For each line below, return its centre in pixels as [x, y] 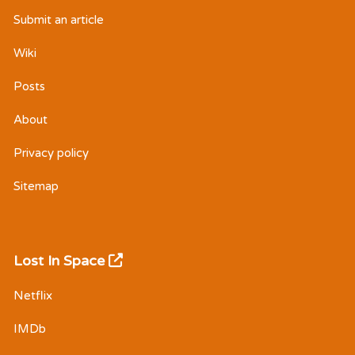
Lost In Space [61, 261]
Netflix [33, 296]
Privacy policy [51, 153]
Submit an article [59, 20]
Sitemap [36, 186]
